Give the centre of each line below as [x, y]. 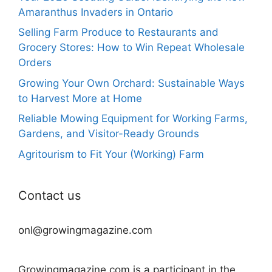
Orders [35, 63]
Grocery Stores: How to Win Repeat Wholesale [131, 48]
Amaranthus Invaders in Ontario [96, 12]
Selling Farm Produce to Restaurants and [118, 32]
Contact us [49, 195]
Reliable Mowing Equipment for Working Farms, [133, 119]
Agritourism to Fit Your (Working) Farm [111, 154]
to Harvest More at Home [80, 98]
